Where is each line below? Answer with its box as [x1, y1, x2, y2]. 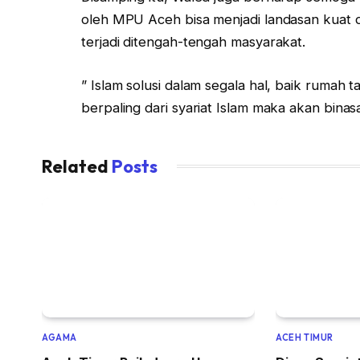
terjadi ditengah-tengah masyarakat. [81, 34, 306, 51]
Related [42, 154, 112, 178]
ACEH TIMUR [276, 331, 333, 343]
